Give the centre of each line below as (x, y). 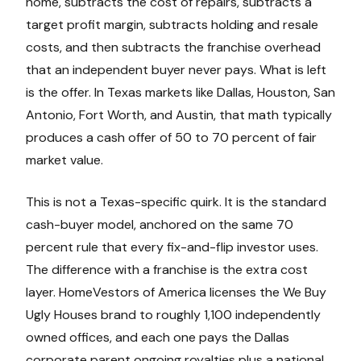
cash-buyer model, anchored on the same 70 (160, 224)
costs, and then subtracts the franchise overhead (173, 47)
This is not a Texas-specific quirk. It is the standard (176, 201)
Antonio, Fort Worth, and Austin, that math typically (179, 114)
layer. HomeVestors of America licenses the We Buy (176, 292)
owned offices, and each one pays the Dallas (158, 337)
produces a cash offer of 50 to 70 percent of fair (171, 137)
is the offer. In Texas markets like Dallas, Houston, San (180, 92)
